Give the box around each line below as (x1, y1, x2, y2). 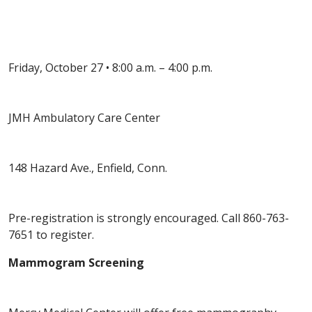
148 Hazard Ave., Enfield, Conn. (8, 160, 167, 176)
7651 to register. (8, 227, 94, 243)
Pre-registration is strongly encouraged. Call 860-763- (8, 210, 289, 226)
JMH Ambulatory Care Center (8, 110, 160, 126)
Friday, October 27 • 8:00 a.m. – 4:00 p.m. (8, 60, 212, 76)
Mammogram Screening (8, 255, 144, 271)
